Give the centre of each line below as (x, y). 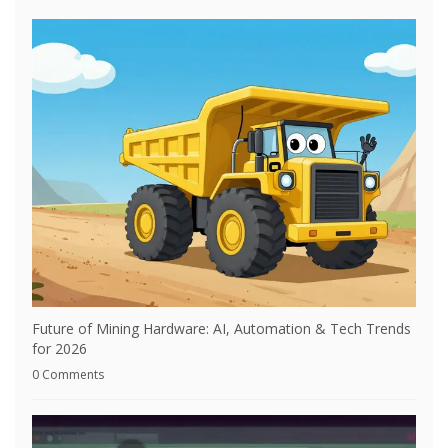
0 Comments (68, 374)
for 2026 (59, 348)
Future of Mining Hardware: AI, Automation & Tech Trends (221, 328)
